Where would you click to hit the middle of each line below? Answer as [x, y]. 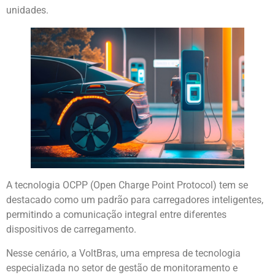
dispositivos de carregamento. [71, 230]
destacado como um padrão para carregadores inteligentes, [135, 200]
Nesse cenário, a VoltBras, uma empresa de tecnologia [123, 253]
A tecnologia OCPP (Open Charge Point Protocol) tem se [127, 185]
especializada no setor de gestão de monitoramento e [122, 268]
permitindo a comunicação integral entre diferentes [116, 215]
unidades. [27, 10]
